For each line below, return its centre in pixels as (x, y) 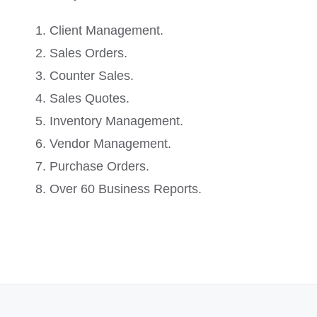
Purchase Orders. (99, 166)
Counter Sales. (92, 75)
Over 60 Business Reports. (126, 189)
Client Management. (106, 30)
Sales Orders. (88, 53)
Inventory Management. (116, 121)
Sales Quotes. (90, 98)
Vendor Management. (110, 143)
